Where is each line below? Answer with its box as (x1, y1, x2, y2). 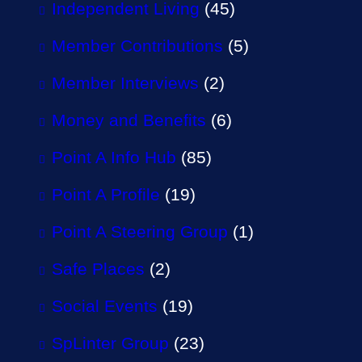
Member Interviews (52, 73, 199, 92)
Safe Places (52, 259, 145, 278)
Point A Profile (52, 184, 160, 204)
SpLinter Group (52, 333, 169, 352)
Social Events (52, 296, 158, 315)
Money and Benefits (52, 110, 206, 129)
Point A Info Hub (52, 147, 176, 166)
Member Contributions (52, 36, 223, 55)
